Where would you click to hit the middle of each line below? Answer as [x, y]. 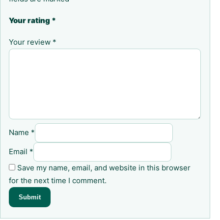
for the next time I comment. [58, 181]
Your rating [30, 21]
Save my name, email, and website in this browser [104, 168]
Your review [31, 42]
